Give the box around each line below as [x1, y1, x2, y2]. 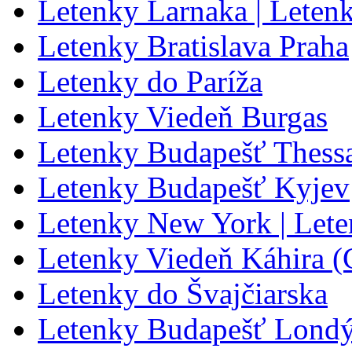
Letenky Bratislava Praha [38, 28, 349, 63]
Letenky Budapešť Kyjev [38, 170, 350, 204]
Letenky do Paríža [38, 64, 262, 98]
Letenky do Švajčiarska [38, 276, 328, 310]
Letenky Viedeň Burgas [38, 99, 328, 134]
